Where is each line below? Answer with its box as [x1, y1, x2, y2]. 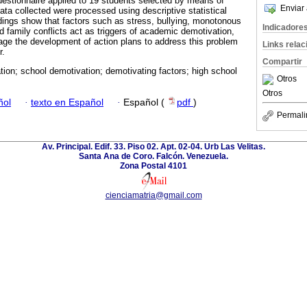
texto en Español [31, 97, 103, 108]
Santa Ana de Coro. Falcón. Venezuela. [79, 151, 228, 161]
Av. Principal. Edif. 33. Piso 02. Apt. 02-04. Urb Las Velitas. [42, 141, 265, 151]
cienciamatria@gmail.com [105, 190, 202, 200]
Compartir [262, 57, 302, 66]
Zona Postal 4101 [120, 160, 187, 171]
